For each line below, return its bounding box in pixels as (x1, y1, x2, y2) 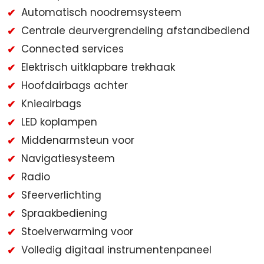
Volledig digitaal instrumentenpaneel (21, 242, 212, 257)
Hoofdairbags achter (21, 78, 128, 93)
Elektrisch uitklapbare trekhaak (21, 60, 175, 74)
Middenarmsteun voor (21, 133, 134, 147)
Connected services (21, 41, 124, 56)
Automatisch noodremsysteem (21, 5, 181, 19)
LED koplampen (21, 114, 97, 129)
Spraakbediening (21, 206, 107, 220)
